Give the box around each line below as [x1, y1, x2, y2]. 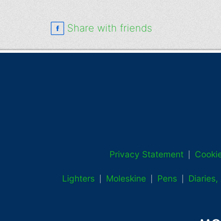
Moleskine [106, 173, 146, 184]
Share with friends [67, 22, 152, 35]
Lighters [62, 173, 95, 184]
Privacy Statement [110, 149, 184, 160]
